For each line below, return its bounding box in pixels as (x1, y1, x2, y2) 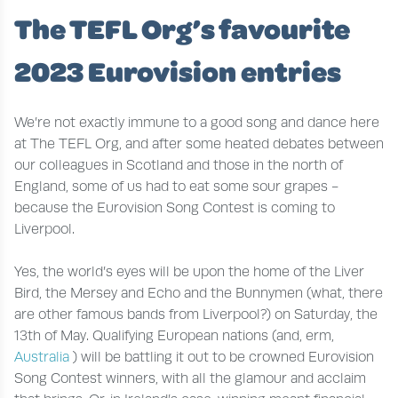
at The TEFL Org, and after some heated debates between (14, 135, 384, 152)
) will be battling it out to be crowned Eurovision (73, 348, 374, 365)
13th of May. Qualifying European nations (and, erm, (14, 327, 334, 344)
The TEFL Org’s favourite (14, 9, 350, 48)
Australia (14, 348, 73, 365)
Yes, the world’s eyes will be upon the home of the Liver (14, 263, 364, 280)
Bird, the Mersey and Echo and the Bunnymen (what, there (14, 284, 383, 301)
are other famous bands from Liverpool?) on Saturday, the (14, 306, 378, 322)
